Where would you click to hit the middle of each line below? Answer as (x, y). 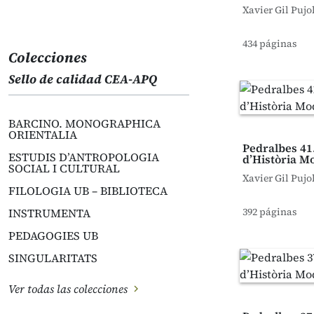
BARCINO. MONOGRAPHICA (84, 123)
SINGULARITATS (53, 258)
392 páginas (270, 212)
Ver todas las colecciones (69, 289)
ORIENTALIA (43, 135)
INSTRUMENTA (49, 213)
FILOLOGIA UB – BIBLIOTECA (88, 191)
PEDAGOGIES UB (53, 235)
